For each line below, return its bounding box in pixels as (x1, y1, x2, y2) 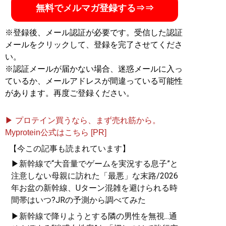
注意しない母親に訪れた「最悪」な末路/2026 (11, 171, 178, 181)
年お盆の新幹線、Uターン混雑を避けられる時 (11, 183, 178, 193)
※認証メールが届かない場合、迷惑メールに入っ (5, 65, 183, 74)
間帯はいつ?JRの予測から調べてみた (11, 195, 146, 205)
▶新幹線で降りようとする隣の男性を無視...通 (11, 211, 177, 221)
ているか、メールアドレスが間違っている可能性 (5, 77, 183, 86)
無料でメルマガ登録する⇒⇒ (35, 3, 154, 14)
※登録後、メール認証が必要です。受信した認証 (5, 28, 183, 37)
